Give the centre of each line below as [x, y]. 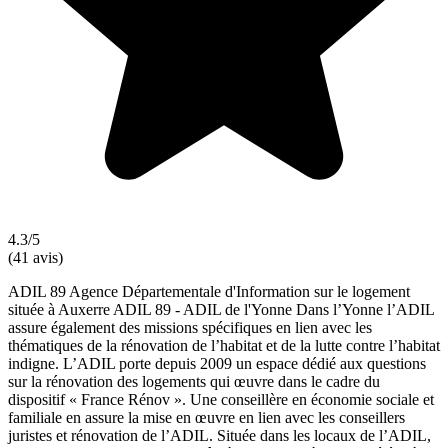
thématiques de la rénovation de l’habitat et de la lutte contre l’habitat [224, 345]
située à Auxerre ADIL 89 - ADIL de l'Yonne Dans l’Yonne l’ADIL [221, 309]
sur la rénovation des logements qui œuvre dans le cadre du [194, 381]
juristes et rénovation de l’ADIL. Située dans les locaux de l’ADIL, [219, 435]
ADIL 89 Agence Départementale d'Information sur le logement [209, 291]
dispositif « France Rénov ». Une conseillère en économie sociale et [221, 399]
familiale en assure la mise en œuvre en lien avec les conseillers [206, 417]
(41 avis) [35, 257]
